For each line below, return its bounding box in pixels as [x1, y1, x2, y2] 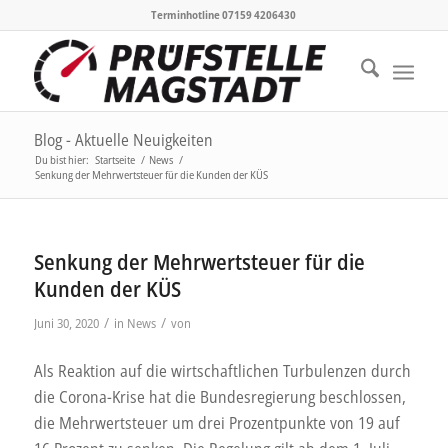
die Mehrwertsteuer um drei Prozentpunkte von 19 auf [33, 411, 400, 434]
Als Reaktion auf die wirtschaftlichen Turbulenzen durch [33, 359, 411, 382]
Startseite [94, 152, 135, 167]
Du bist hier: [34, 152, 89, 167]
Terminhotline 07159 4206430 [151, 7, 297, 22]
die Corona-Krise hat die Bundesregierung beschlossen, [33, 385, 406, 408]
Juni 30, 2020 [33, 314, 99, 332]
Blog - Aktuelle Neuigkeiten [33, 129, 213, 151]
